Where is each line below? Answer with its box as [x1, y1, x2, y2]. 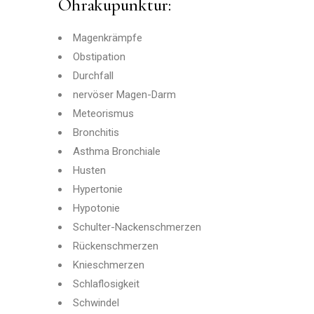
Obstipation [73, 50, 126, 63]
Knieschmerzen [73, 259, 145, 271]
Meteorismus [73, 107, 135, 120]
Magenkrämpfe [73, 32, 143, 44]
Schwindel [73, 296, 120, 309]
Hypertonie [73, 183, 123, 196]
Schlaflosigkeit [73, 278, 140, 290]
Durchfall [73, 69, 114, 82]
